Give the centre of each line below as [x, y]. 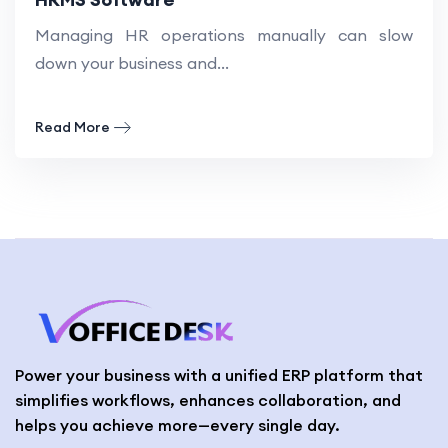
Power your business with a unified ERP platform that [219, 374]
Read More [72, 126]
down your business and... [132, 62]
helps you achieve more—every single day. [177, 424]
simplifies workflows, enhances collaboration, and [208, 399]
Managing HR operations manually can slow [224, 34]
